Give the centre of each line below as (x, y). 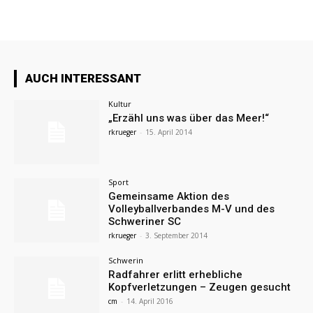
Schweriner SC (145, 222)
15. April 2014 (169, 132)
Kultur (120, 104)
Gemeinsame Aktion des (169, 197)
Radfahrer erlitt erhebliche (176, 274)
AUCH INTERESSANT (83, 79)
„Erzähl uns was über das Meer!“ (189, 118)
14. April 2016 (150, 301)
